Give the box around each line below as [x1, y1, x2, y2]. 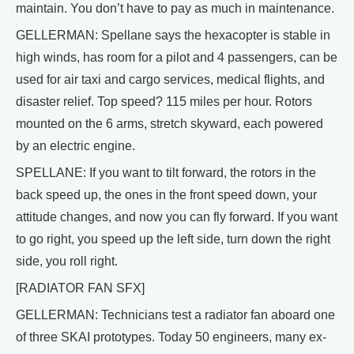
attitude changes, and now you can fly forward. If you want [16, 210, 337, 224]
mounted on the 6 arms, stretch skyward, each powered [16, 117, 323, 131]
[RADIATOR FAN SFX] [16, 281, 145, 296]
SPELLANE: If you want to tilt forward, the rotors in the [16, 166, 316, 180]
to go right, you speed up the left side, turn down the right [16, 232, 330, 247]
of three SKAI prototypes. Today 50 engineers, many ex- [16, 330, 326, 345]
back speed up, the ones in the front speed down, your [16, 188, 317, 202]
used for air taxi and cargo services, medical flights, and [16, 73, 325, 87]
